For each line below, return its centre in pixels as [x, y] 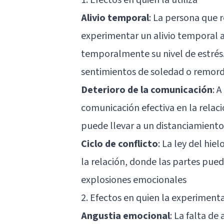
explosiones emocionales [134, 180]
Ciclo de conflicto [119, 144]
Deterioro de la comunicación [147, 90]
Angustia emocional [125, 216]
